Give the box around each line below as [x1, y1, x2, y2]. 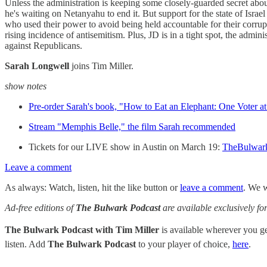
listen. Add [5, 239, 48, 249]
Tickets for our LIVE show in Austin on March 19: [29, 142, 222, 152]
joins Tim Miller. [72, 61, 133, 71]
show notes [5, 81, 46, 91]
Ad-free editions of [5, 203, 76, 213]
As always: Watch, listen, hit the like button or [5, 182, 180, 193]
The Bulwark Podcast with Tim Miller [5, 225, 159, 235]
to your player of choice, [136, 239, 232, 249]
